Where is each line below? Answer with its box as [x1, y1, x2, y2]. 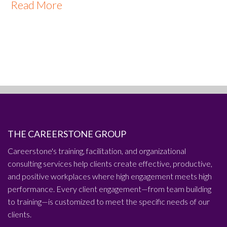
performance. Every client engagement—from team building [8, 184, 211, 194]
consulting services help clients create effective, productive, [8, 159, 212, 169]
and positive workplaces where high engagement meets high [8, 171, 212, 181]
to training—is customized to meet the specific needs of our [8, 197, 210, 207]
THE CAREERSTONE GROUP [8, 128, 126, 140]
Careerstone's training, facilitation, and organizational [8, 146, 186, 156]
